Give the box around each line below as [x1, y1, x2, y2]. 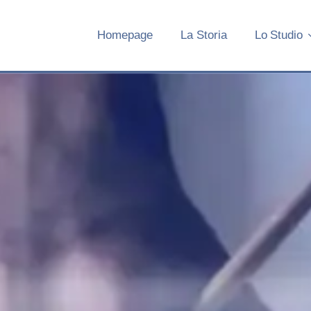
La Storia [180, 28, 227, 42]
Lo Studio [254, 28, 303, 42]
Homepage [97, 28, 153, 42]
